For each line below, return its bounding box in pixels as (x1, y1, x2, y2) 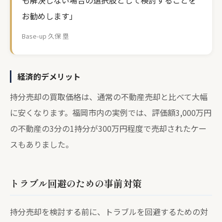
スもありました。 (10, 138, 73, 150)
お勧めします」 (22, 10, 77, 22)
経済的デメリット (17, 70, 81, 82)
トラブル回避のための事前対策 (10, 176, 142, 190)
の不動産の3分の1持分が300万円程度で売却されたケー (10, 122, 207, 134)
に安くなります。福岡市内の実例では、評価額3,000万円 (10, 107, 212, 118)
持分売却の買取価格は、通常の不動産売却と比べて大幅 (10, 91, 208, 103)
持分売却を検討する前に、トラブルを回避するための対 (10, 206, 208, 218)
